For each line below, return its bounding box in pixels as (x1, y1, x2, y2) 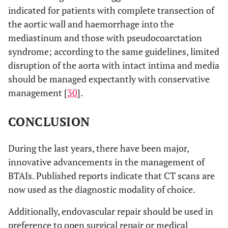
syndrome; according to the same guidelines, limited (8, 45, 219, 58)
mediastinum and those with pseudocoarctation (8, 32, 202, 44)
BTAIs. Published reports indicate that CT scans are (8, 169, 215, 182)
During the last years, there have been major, (8, 142, 189, 154)
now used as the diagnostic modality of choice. (8, 183, 195, 195)
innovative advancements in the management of (8, 156, 205, 168)
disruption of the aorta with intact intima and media (8, 59, 219, 71)
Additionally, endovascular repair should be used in (8, 205, 213, 217)
